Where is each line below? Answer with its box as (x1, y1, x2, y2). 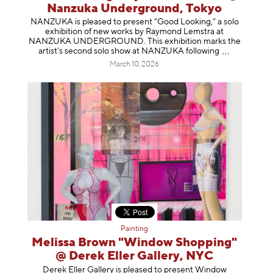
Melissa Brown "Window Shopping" (32, 236, 238, 249)
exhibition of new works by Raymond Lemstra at (45, 27, 224, 37)
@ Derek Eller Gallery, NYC (55, 250, 214, 263)
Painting (121, 225, 149, 233)
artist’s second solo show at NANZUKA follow (38, 47, 208, 56)
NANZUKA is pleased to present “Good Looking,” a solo (30, 18, 239, 27)
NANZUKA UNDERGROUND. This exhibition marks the (28, 37, 241, 46)
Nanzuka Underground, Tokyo (47, 2, 222, 15)
